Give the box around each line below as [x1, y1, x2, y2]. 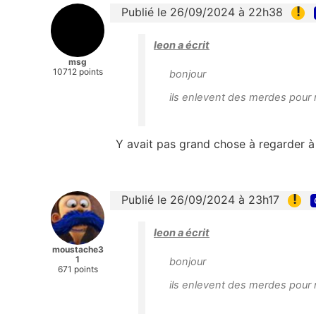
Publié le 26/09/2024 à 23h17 [121, 192, 279, 207]
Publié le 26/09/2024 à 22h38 [121, 4, 283, 19]
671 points [57, 263, 98, 274]
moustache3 [51, 243, 104, 255]
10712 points [52, 66, 103, 77]
